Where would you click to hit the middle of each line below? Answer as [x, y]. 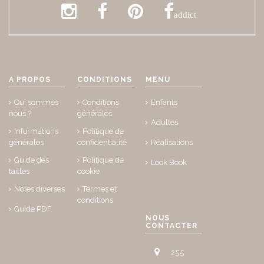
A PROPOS [30, 79]
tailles [19, 171]
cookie [89, 171]
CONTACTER [172, 225]
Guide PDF [33, 209]
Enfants [164, 102]
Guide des [32, 160]
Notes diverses [39, 189]
